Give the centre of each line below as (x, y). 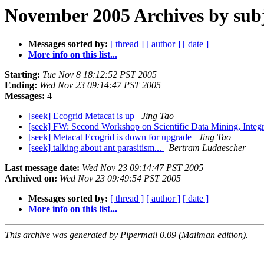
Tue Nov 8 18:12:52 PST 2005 (100, 75)
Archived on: (31, 179)
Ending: (21, 85)
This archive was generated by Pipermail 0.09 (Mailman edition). (126, 235)
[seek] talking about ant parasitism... (96, 148)
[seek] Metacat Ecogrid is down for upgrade (111, 137)
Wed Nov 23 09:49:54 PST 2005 (120, 179)
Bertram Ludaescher (207, 148)
